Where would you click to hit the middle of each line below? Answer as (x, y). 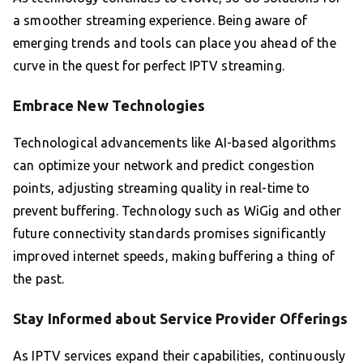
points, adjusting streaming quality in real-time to (162, 188)
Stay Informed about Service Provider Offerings (180, 319)
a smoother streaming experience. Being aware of (160, 21)
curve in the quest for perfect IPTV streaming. (149, 66)
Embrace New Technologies (109, 106)
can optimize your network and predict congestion (164, 166)
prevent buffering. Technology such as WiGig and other (177, 211)
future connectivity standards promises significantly (169, 234)
